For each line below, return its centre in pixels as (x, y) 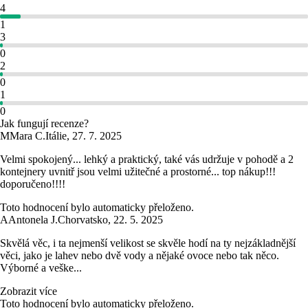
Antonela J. (33, 220)
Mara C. (27, 136)
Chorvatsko (83, 220)
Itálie (56, 136)
